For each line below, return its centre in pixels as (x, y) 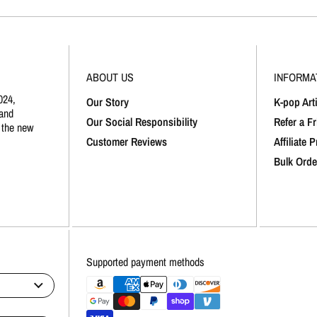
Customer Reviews (127, 141)
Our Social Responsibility (142, 121)
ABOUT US (110, 77)
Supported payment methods (146, 261)
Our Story (108, 102)
